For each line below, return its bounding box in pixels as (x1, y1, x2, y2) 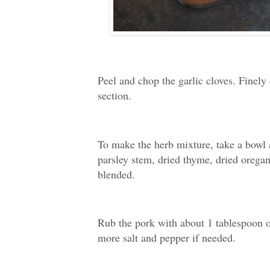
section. (98, 87, 131, 102)
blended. (98, 166, 135, 181)
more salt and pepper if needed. (98, 230, 236, 245)
